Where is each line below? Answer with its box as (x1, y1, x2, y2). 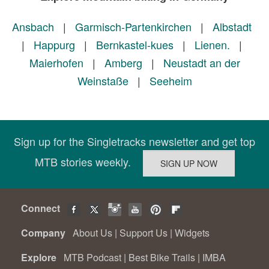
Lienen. (194, 37, 230, 53)
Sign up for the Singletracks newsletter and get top (14, 133, 255, 150)
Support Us (119, 226, 168, 240)
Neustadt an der (163, 55, 240, 71)
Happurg (33, 37, 75, 53)
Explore (21, 250, 61, 265)
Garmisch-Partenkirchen (74, 19, 192, 35)
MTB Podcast (64, 250, 121, 265)
